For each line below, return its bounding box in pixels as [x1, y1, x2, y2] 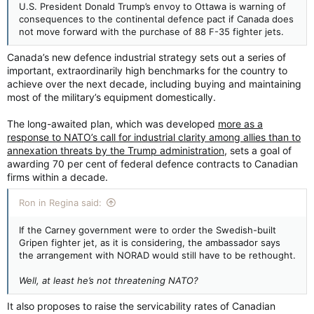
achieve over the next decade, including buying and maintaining [7, 77, 301, 90]
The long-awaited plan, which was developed [7, 117, 218, 130]
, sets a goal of [224, 144, 292, 156]
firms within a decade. [7, 170, 108, 183]
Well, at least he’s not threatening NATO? [19, 274, 198, 286]
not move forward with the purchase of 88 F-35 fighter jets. [19, 25, 284, 37]
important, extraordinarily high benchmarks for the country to [7, 64, 287, 76]
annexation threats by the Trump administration [7, 144, 224, 156]
